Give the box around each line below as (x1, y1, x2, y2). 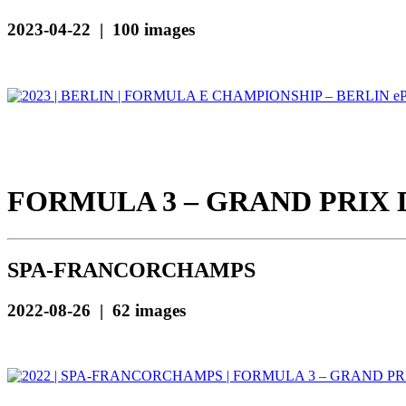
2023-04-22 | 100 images (7, 20, 195, 40)
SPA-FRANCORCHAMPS (7, 257, 256, 282)
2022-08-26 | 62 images (7, 300, 186, 320)
